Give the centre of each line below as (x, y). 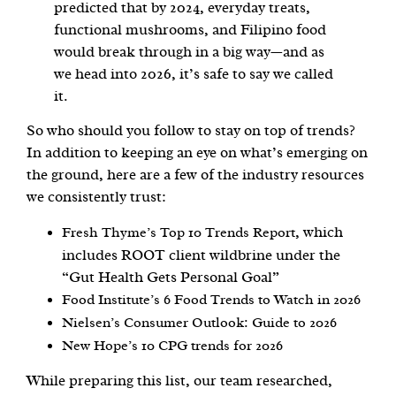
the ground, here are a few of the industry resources (195, 175)
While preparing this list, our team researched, (179, 380)
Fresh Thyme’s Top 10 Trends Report (179, 232)
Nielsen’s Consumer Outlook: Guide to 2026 (199, 322)
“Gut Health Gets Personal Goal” (171, 277)
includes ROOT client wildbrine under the (201, 255)
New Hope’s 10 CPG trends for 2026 (172, 345)
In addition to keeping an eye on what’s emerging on (197, 153)
